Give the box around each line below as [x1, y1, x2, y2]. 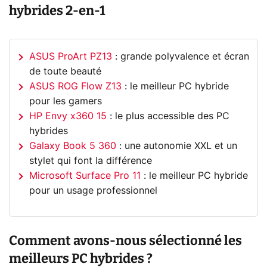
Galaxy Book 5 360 [29, 141, 117, 151]
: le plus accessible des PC [107, 111, 230, 121]
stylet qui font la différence [29, 156, 153, 166]
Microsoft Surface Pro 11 [29, 170, 141, 181]
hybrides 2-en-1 [9, 2, 105, 19]
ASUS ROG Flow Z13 [29, 81, 122, 91]
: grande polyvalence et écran [112, 51, 250, 61]
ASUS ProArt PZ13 [29, 51, 113, 61]
